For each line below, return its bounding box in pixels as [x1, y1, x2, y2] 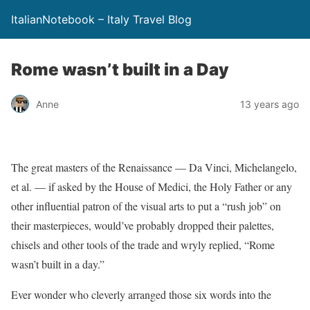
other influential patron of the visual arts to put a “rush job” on [11, 199, 281, 213]
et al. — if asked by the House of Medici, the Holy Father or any [11, 179, 292, 194]
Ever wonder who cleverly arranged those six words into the [11, 287, 271, 302]
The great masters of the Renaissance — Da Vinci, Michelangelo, [11, 160, 297, 174]
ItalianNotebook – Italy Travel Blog [11, 12, 192, 26]
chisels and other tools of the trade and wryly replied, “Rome [11, 237, 275, 252]
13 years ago [240, 98, 299, 110]
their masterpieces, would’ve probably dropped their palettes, [11, 218, 274, 232]
